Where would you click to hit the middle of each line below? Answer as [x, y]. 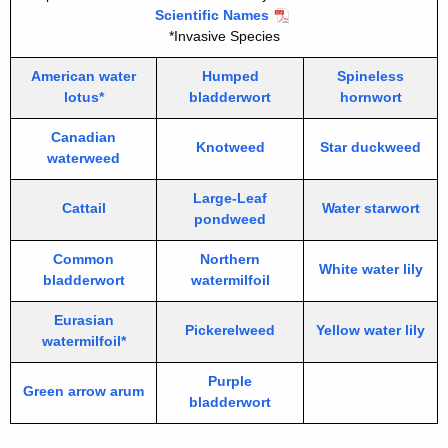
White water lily [370, 269]
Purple [230, 381]
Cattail [83, 208]
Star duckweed [370, 147]
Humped [230, 76]
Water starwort [370, 208]
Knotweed [230, 147]
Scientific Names [212, 15]
